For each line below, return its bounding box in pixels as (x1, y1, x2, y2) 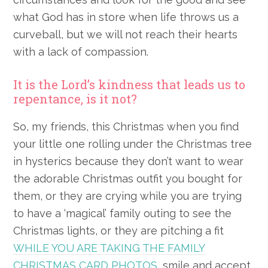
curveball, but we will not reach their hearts (13, 28, 238, 41)
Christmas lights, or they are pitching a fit (13, 224, 224, 237)
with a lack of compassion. (13, 45, 149, 59)
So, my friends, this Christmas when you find (13, 120, 239, 133)
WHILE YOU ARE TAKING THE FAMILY (13, 242, 206, 255)
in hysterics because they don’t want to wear (13, 155, 244, 168)
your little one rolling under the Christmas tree (13, 138, 252, 151)
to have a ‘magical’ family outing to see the (13, 207, 232, 220)
